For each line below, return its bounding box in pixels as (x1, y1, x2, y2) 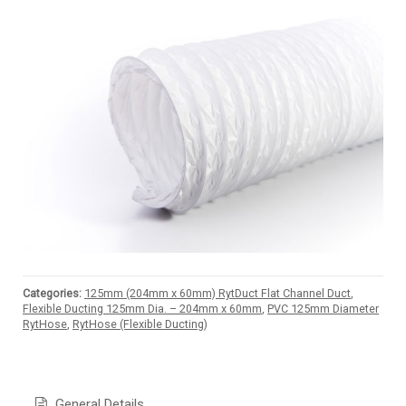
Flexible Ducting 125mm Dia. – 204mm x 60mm (23, 302, 262, 316)
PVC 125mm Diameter (267, 302, 379, 316)
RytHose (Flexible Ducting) (72, 317, 208, 332)
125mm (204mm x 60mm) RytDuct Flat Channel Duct (84, 286, 351, 301)
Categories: (23, 286, 82, 301)
